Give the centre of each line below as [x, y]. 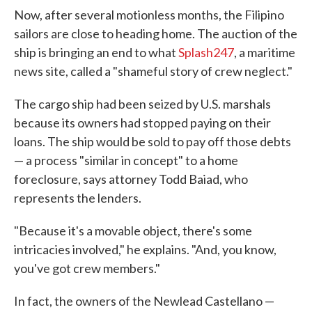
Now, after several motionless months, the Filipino [149, 15]
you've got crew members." [87, 268]
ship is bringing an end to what [96, 53]
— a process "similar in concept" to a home [126, 161]
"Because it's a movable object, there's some [133, 231]
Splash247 [206, 53]
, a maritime [265, 53]
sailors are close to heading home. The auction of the [156, 34]
